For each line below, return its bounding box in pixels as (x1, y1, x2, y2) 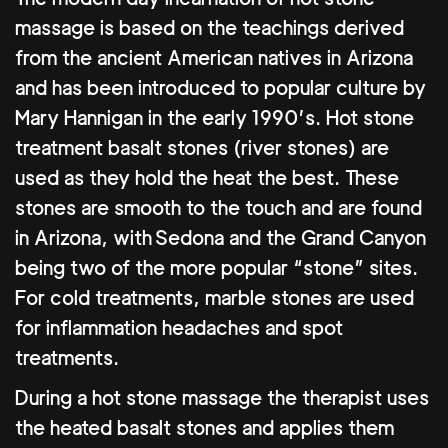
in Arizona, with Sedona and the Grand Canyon (15, 226, 426, 251)
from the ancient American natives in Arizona (15, 46, 413, 71)
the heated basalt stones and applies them (15, 416, 394, 441)
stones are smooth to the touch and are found (15, 196, 422, 221)
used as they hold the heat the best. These (15, 166, 399, 191)
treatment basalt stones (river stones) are (15, 136, 389, 161)
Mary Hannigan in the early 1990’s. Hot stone (15, 106, 414, 131)
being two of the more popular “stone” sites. (15, 256, 418, 281)
